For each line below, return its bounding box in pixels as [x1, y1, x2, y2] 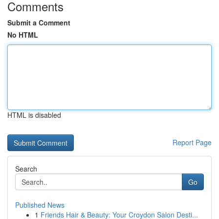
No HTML [7, 30, 38, 40]
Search [15, 164, 37, 174]
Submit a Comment [7, 18, 70, 27]
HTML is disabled [7, 110, 61, 120]
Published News [15, 200, 65, 210]
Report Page [173, 137, 212, 147]
